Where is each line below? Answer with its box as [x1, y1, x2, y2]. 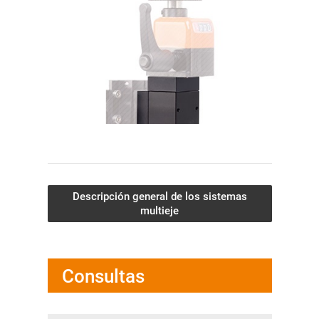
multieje [140, 204, 179, 218]
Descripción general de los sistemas [72, 190, 247, 204]
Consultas [61, 266, 145, 288]
